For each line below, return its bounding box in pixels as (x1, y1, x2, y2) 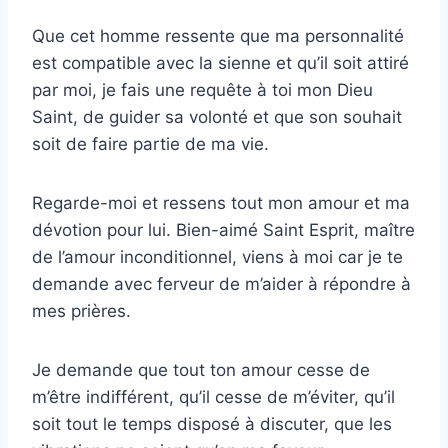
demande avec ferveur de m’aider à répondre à (32, 274, 411, 295)
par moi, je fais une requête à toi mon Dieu (32, 80, 373, 101)
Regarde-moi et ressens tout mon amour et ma (32, 193, 410, 214)
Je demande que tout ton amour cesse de (32, 360, 370, 381)
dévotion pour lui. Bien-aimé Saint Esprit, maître (32, 220, 415, 241)
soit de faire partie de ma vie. (32, 134, 269, 155)
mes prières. (32, 301, 131, 322)
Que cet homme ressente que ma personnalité (32, 26, 404, 47)
